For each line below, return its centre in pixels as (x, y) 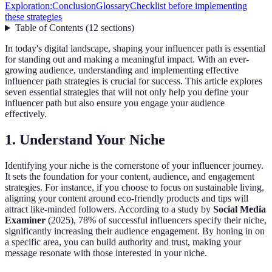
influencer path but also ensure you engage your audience (115, 103)
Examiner (25, 220)
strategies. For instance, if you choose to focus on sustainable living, (134, 188)
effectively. (26, 114)
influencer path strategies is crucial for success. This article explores (134, 81)
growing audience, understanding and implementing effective (122, 70)
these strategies (33, 17)
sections (116, 28)
